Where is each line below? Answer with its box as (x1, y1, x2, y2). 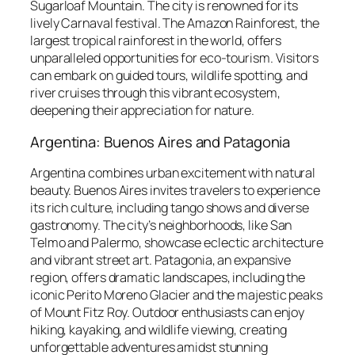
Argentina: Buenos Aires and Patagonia (30, 131, 291, 152)
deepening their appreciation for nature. (30, 101, 254, 120)
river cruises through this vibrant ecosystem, (30, 84, 281, 102)
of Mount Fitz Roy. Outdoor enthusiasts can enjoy (30, 303, 305, 322)
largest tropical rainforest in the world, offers (30, 32, 282, 50)
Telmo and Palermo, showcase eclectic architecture (30, 234, 324, 252)
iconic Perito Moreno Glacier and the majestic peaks (30, 286, 323, 304)
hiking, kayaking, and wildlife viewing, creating (30, 321, 288, 339)
